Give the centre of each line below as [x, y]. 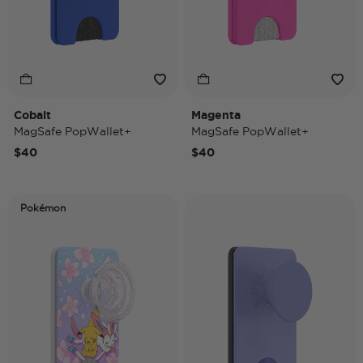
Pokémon [43, 208]
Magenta [216, 115]
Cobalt [32, 115]
